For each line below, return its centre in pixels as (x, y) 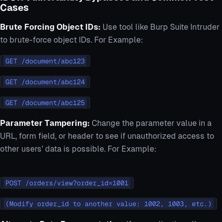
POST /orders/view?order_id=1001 (67, 183)
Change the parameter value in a (152, 123)
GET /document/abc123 (45, 61)
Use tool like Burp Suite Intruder (161, 27)
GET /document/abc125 (45, 103)
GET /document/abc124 (45, 82)
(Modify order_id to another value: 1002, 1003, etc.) (109, 204)
